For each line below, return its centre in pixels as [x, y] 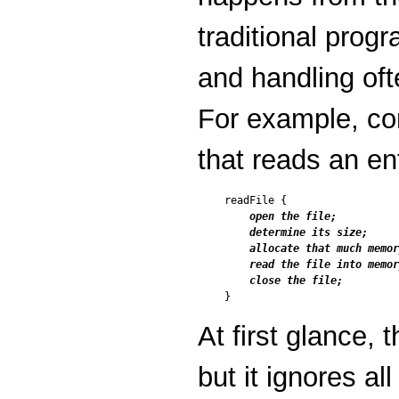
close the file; [284, 280]
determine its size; [296, 232]
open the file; [293, 216]
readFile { [256, 200]
